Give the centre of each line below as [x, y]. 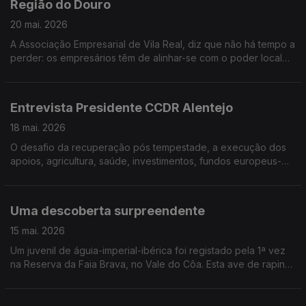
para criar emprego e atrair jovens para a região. [120, 71]
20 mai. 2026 [39, 24]
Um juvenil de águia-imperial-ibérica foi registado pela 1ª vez [148, 250]
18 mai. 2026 [38, 127]
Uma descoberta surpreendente [108, 211]
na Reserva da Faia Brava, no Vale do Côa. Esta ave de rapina [150, 264]
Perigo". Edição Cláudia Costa [78, 291]
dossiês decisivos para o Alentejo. [87, 175]
